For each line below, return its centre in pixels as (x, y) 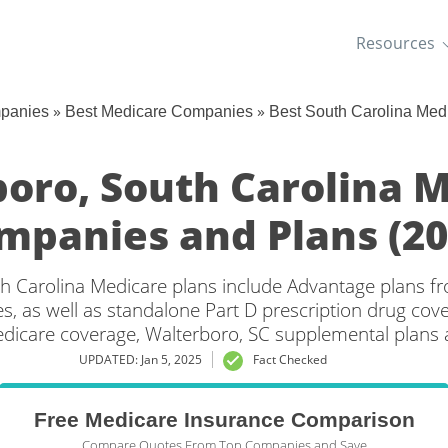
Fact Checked (290, 359)
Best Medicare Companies (159, 111)
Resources (395, 43)
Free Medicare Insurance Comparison (224, 419)
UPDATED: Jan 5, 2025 (140, 359)
